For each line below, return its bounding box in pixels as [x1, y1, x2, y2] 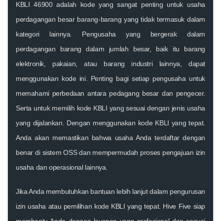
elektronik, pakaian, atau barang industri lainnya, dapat [16, 59, 205, 68]
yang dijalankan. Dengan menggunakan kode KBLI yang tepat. [16, 118, 205, 127]
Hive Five [163, 202, 191, 210]
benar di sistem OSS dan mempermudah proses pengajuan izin [16, 148, 205, 156]
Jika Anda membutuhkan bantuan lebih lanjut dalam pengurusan [16, 187, 205, 195]
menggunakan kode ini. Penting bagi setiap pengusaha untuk [16, 74, 205, 82]
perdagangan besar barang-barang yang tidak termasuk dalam [16, 15, 205, 23]
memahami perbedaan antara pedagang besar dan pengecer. [16, 89, 205, 97]
